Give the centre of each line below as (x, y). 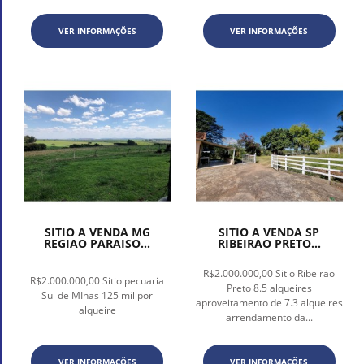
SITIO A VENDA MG (97, 232)
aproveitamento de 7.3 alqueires (269, 303)
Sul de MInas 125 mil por (97, 296)
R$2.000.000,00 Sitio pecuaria (97, 281)
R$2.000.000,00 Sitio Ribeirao (269, 274)
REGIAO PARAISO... (97, 244)
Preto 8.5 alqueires (269, 288)
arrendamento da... (269, 318)
